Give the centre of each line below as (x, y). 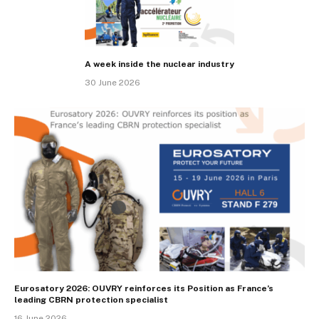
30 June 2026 (113, 83)
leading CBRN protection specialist (91, 299)
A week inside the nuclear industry (159, 64)
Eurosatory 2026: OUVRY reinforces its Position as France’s (144, 288)
